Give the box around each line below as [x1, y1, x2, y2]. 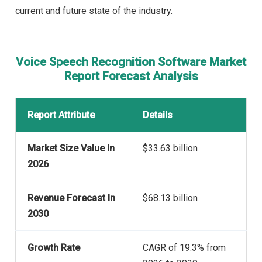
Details [143, 109, 173, 121]
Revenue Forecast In [27, 192, 115, 204]
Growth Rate [27, 242, 80, 254]
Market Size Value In [27, 143, 115, 154]
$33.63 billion [143, 143, 198, 154]
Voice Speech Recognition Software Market [16, 55, 246, 70]
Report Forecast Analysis [64, 69, 198, 84]
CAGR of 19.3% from [143, 242, 226, 254]
